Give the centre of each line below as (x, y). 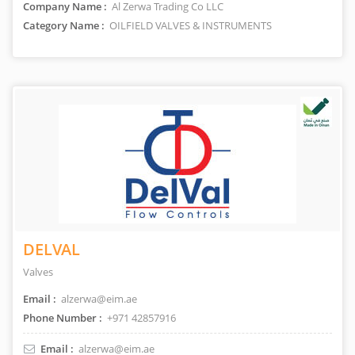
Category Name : (64, 25)
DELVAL (52, 249)
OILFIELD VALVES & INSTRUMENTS (189, 25)
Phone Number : (63, 318)
